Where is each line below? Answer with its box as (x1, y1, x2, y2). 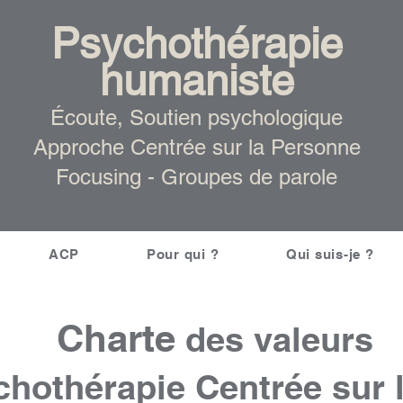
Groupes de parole (161, 165, 338, 189)
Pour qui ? (146, 246, 219, 262)
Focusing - (56, 165, 162, 189)
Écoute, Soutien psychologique (50, 105, 344, 130)
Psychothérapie (50, 19, 343, 68)
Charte (56, 316, 175, 361)
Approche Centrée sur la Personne (32, 135, 361, 159)
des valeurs (175, 318, 373, 360)
